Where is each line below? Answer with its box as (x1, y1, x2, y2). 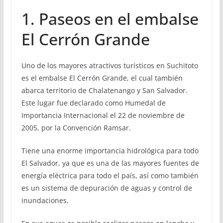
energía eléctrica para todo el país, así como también (21, 171, 199, 181)
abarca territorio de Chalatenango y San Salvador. (21, 86, 188, 96)
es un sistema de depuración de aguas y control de (21, 183, 192, 193)
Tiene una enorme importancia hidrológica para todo (21, 146, 199, 156)
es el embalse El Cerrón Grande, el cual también (21, 73, 183, 83)
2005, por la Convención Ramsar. (21, 123, 131, 133)
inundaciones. (21, 196, 69, 206)
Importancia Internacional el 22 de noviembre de (21, 111, 185, 120)
